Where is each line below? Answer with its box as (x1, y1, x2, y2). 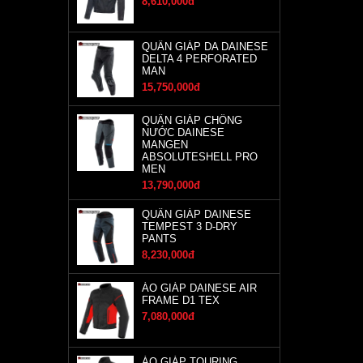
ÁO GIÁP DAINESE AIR (141, 282, 257, 294)
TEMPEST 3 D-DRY (141, 220, 237, 233)
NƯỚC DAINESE (141, 126, 224, 139)
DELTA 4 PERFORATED (141, 53, 257, 65)
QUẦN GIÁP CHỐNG (141, 114, 242, 126)
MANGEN (141, 139, 188, 151)
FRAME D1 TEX (141, 294, 220, 306)
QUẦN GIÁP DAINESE (141, 208, 251, 220)
